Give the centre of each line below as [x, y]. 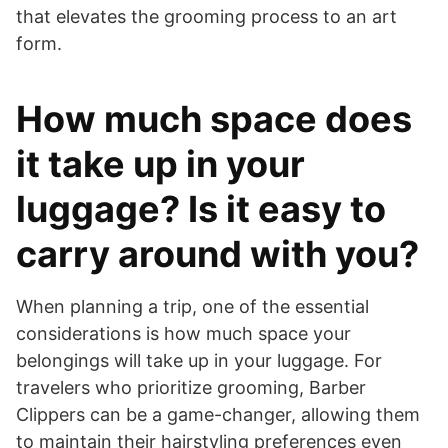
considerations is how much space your [183, 333]
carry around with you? [217, 253]
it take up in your [160, 163]
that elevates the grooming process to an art [206, 16]
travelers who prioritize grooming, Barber [191, 387]
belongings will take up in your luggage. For [199, 360]
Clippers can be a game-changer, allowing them [218, 414]
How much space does [214, 118]
